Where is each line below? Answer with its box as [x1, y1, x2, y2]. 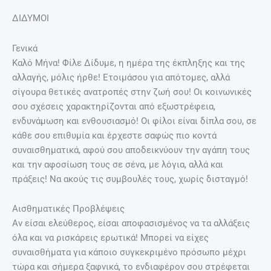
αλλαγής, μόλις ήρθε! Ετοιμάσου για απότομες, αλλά [12, 71, 230, 83]
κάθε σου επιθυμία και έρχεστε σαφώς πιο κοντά [12, 129, 217, 141]
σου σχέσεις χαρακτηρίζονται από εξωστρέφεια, [12, 100, 215, 112]
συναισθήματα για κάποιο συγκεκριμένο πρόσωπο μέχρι [12, 247, 246, 258]
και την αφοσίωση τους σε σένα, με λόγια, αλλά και [12, 158, 223, 170]
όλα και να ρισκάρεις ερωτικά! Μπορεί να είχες [12, 232, 209, 244]
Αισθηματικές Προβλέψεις [12, 203, 125, 215]
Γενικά [12, 42, 38, 54]
